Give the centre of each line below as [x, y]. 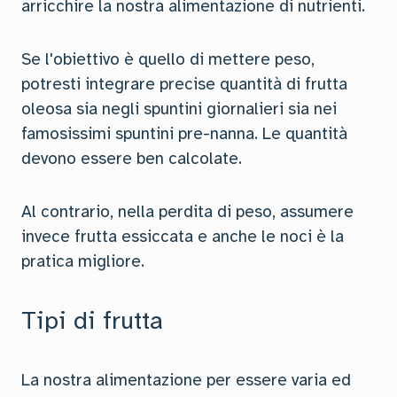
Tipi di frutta [92, 320]
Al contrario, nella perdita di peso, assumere [187, 212]
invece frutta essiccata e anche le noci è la [183, 237]
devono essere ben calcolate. [132, 159]
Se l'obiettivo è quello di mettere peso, [168, 59]
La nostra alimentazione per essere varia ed [186, 380]
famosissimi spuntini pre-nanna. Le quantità [184, 134]
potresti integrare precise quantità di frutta [184, 84]
